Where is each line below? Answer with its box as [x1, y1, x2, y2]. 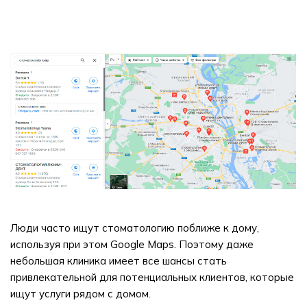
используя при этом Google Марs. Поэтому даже [10, 238, 254, 251]
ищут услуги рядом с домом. [10, 287, 151, 300]
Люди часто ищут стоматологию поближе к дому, [10, 221, 259, 234]
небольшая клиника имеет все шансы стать [10, 254, 227, 267]
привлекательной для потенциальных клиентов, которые [10, 271, 294, 284]
